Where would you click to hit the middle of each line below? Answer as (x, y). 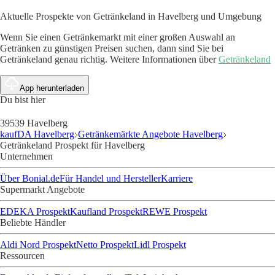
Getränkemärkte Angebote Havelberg (150, 134)
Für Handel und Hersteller (110, 178)
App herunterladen (52, 88)
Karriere (177, 178)
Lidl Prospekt (160, 244)
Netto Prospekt (105, 244)
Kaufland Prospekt (106, 211)
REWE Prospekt (175, 211)
